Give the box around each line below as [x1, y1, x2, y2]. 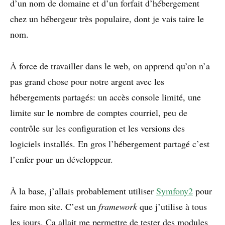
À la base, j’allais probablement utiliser [10, 185, 156, 197]
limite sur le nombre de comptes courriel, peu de [10, 106, 187, 119]
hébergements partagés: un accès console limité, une [10, 91, 201, 103]
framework [98, 200, 137, 212]
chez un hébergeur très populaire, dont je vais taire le [10, 13, 204, 25]
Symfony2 [156, 185, 193, 197]
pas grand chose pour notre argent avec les [10, 75, 164, 87]
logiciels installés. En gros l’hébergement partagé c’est [10, 138, 209, 150]
